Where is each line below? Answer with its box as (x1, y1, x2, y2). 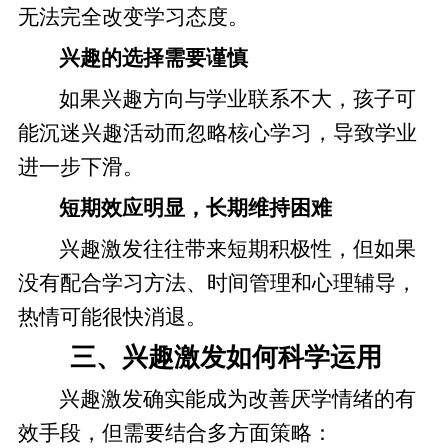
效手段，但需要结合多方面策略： (17, 421, 333, 444)
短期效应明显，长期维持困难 (59, 197, 333, 220)
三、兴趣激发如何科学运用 (70, 342, 383, 372)
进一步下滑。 (17, 156, 144, 179)
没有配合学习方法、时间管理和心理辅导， (17, 271, 417, 294)
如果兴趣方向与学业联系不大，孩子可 (59, 88, 417, 111)
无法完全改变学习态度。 (17, 6, 249, 29)
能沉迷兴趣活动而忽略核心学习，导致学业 (17, 122, 417, 145)
